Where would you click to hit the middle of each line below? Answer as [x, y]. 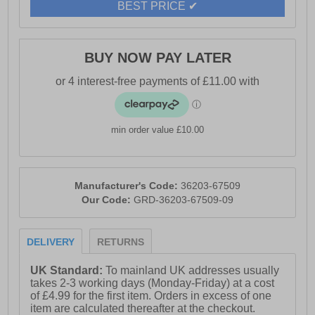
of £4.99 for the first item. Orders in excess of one [151, 296]
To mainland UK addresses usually [193, 271]
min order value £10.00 [157, 130]
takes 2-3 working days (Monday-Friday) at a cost [153, 283]
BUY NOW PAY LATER [157, 58]
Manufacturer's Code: [128, 186]
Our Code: [108, 200]
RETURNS [121, 242]
